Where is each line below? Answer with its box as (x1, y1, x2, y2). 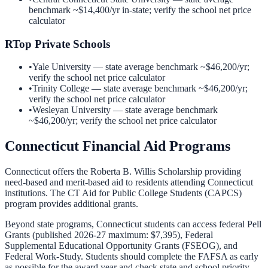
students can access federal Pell (142, 219, 261, 230)
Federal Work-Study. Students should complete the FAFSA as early (5, 251, 258, 262)
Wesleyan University (32, 105, 111, 115)
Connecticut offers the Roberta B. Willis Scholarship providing (5, 166, 241, 177)
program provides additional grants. (5, 199, 138, 209)
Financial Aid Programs (79, 138, 230, 154)
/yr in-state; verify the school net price (109, 4, 251, 15)
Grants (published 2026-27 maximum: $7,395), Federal (5, 230, 213, 240)
